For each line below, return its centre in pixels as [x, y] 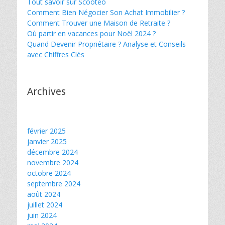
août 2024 [44, 194]
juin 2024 [42, 215]
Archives [46, 91]
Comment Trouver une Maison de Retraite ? [99, 23]
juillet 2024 [45, 205]
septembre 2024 [54, 184]
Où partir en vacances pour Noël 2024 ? [91, 33]
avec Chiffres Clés [56, 54]
